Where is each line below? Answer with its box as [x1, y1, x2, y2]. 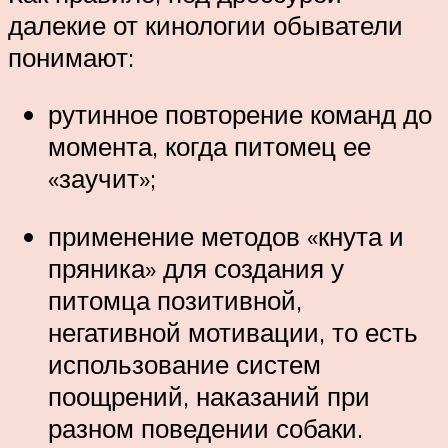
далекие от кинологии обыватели [8, 8, 403, 41]
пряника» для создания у [48, 251, 344, 284]
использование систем [48, 347, 321, 380]
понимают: [8, 40, 134, 73]
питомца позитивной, [48, 283, 302, 316]
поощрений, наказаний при [48, 379, 370, 412]
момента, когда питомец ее [48, 130, 371, 163]
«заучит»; [48, 162, 156, 195]
